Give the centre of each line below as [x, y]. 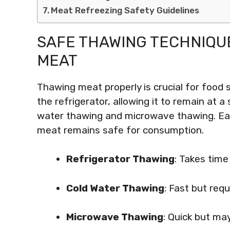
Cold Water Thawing [115, 188]
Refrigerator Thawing [120, 159]
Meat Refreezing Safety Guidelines [125, 10]
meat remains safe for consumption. [120, 130]
